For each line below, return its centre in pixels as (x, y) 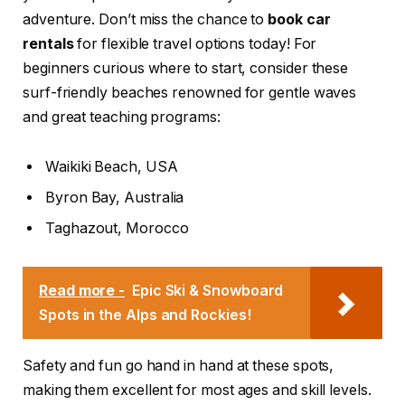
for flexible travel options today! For (195, 43)
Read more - (82, 291)
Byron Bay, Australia (115, 198)
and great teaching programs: (122, 117)
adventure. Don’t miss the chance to (146, 19)
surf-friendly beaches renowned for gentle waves (190, 92)
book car (299, 19)
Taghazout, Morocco (117, 229)
